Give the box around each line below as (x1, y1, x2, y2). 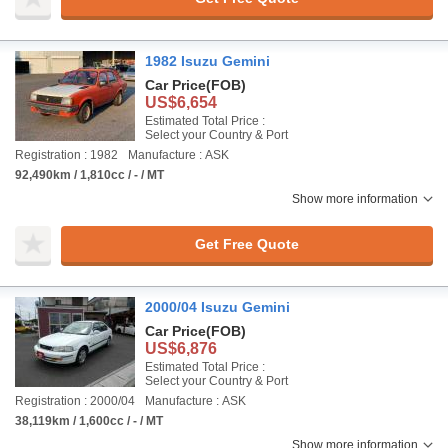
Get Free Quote (194, 235, 299, 252)
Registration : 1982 (15, 148, 118, 162)
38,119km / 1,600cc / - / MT (15, 414, 163, 428)
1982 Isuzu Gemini (145, 53, 270, 69)
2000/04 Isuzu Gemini (145, 299, 290, 315)
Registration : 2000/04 (15, 394, 135, 408)
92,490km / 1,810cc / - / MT (15, 168, 164, 182)
